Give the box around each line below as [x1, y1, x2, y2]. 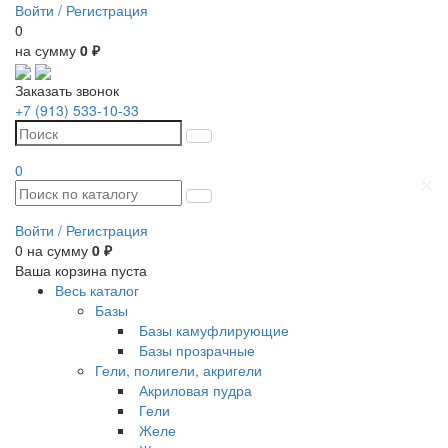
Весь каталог [55, 280, 139, 301]
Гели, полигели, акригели [95, 360, 262, 381]
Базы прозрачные [139, 340, 255, 361]
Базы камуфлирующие [139, 320, 289, 341]
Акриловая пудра [139, 380, 252, 401]
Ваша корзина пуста [15, 260, 147, 281]
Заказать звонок [15, 80, 119, 101]
